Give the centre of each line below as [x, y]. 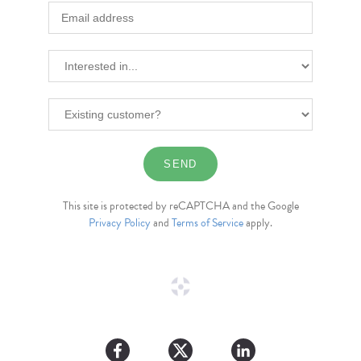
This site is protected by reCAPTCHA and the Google [180, 206]
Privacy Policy [120, 223]
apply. [258, 223]
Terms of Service [207, 223]
